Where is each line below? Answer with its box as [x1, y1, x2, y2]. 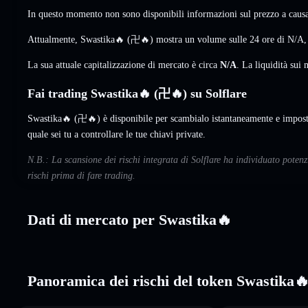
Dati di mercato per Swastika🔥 [27, 210, 232, 228]
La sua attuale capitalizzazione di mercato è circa [27, 59, 220, 70]
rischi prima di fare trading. [27, 170, 135, 181]
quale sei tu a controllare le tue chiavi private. [27, 129, 206, 140]
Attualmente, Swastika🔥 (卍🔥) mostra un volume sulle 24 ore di [27, 34, 287, 45]
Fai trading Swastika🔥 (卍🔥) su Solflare [27, 86, 247, 100]
